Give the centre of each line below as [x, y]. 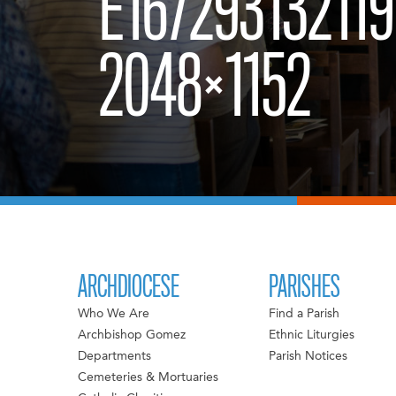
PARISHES [304, 287]
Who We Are [114, 314]
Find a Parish [304, 314]
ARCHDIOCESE [129, 287]
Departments [115, 357]
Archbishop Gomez [132, 335]
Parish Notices [308, 357]
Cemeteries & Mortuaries [148, 378]
